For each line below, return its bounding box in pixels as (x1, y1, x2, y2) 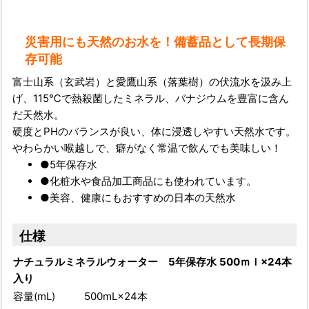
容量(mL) (13, 290, 55, 303)
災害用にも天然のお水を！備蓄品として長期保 (25, 34, 286, 50)
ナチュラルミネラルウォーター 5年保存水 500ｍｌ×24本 (13, 255, 292, 269)
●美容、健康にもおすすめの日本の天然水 (40, 191, 236, 205)
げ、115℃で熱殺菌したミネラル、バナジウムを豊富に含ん (12, 92, 289, 106)
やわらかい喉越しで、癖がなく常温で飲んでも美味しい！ (12, 141, 281, 155)
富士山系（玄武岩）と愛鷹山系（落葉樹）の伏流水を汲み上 (12, 75, 292, 89)
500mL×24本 (84, 290, 148, 303)
